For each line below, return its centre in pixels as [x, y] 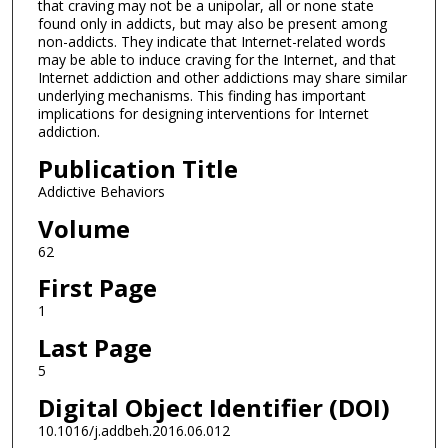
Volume [83, 228]
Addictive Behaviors [101, 192]
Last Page [94, 348]
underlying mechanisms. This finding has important [201, 96]
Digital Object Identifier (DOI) [213, 407]
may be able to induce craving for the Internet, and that [216, 60]
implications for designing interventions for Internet [203, 114]
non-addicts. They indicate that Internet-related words [211, 42]
